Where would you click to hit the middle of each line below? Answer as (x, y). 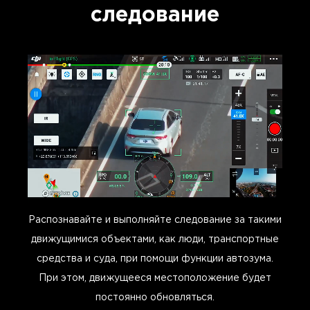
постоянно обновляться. (155, 297)
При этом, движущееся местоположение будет (155, 278)
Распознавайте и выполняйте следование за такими (155, 220)
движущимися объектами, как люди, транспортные (155, 239)
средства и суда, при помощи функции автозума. (155, 258)
